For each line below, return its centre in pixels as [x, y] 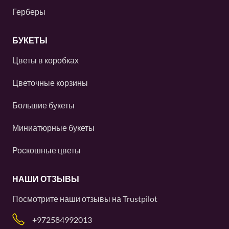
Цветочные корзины [50, 83]
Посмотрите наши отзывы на [67, 199]
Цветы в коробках [45, 60]
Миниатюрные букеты [53, 128]
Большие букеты [43, 105]
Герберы [29, 12]
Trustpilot [140, 199]
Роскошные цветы [47, 150]
